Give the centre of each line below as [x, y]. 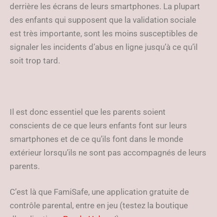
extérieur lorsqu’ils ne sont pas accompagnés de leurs [108, 153]
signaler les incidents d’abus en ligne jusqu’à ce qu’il [104, 47]
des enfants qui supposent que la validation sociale [103, 20]
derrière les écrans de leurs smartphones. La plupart [105, 6]
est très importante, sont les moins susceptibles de [104, 33]
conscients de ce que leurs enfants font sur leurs [98, 125]
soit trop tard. [35, 61]
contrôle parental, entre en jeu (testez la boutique [99, 205]
